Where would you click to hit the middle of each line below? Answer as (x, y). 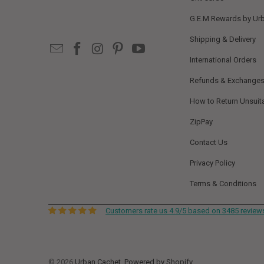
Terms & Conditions (223, 184)
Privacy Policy (212, 163)
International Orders (223, 60)
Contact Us (209, 143)
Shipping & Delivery (223, 39)
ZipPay (201, 122)
